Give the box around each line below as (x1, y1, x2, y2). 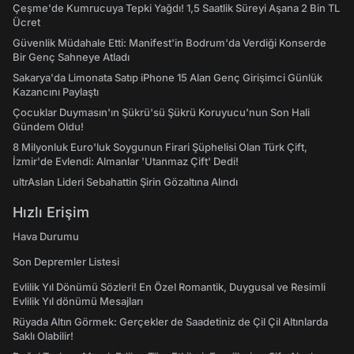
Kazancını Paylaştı (13, 85, 99, 98)
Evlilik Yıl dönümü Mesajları (13, 295, 143, 307)
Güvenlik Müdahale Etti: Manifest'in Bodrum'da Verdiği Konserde (13, 36, 326, 49)
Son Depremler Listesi (13, 255, 119, 268)
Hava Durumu (13, 230, 79, 243)
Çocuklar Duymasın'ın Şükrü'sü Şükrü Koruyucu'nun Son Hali (13, 106, 310, 119)
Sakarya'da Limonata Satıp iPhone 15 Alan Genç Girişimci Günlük (13, 71, 322, 84)
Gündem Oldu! (13, 120, 84, 133)
